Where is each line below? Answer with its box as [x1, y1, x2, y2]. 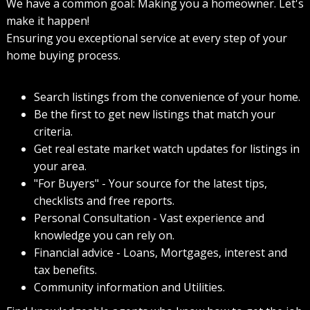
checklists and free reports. [33, 193, 174, 209]
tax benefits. [33, 262, 97, 278]
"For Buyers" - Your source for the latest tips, [33, 176, 267, 192]
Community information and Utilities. [33, 280, 225, 295]
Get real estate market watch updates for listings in [33, 141, 300, 157]
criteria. [33, 124, 73, 140]
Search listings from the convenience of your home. [33, 89, 300, 105]
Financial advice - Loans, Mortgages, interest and [33, 245, 287, 261]
